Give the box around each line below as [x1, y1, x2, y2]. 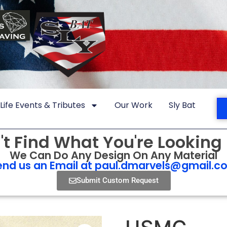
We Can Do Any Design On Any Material [10, 147, 217, 163]
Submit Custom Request [76, 175, 159, 185]
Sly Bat [169, 99, 196, 111]
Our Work [115, 99, 153, 111]
